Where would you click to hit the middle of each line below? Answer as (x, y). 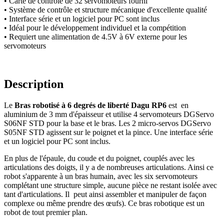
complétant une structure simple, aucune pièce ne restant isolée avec (110, 185)
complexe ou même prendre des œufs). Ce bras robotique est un (104, 203)
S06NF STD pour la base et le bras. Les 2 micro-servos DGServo (107, 123)
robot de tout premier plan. (46, 212)
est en (177, 105)
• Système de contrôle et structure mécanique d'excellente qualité (105, 10)
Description (34, 84)
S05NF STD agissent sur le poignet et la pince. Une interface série (108, 132)
